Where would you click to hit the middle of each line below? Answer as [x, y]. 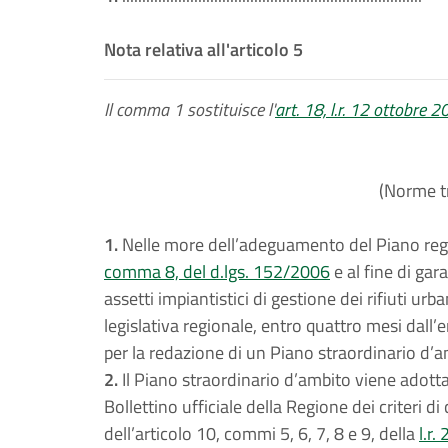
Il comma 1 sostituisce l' [189, 109]
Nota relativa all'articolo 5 [203, 49]
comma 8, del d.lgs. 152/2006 [217, 271]
